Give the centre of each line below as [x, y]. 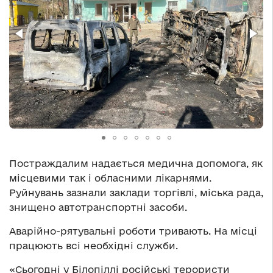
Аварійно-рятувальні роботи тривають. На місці [133, 231]
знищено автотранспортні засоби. [98, 207]
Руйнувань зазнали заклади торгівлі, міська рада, [136, 193]
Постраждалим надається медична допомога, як [136, 164]
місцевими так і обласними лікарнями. [110, 178]
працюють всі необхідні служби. [94, 246]
